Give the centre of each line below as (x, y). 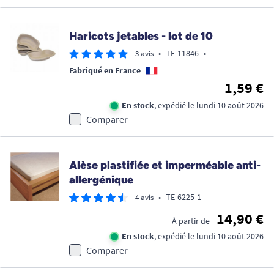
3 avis (144, 54)
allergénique (101, 180)
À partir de (191, 221)
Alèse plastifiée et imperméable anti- (165, 165)
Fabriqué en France (105, 71)
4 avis (144, 198)
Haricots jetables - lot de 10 (141, 36)
